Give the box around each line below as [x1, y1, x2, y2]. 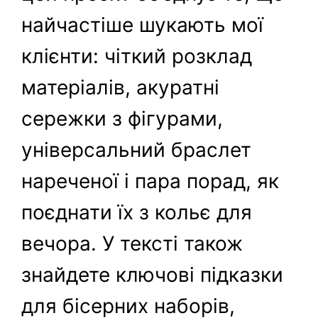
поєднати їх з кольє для [21, 200, 253, 225]
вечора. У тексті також [21, 231, 243, 256]
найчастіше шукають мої [21, 13, 264, 38]
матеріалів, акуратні [21, 75, 220, 100]
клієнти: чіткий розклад [21, 44, 253, 69]
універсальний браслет [21, 138, 252, 163]
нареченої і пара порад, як [21, 169, 280, 194]
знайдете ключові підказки [21, 263, 284, 287]
